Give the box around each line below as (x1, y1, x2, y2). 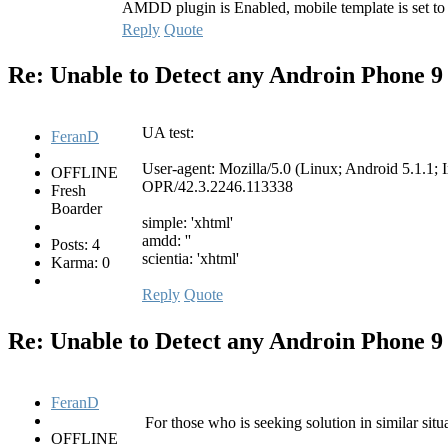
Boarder (51, 199, 102, 217)
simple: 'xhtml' (142, 213, 233, 231)
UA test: (142, 123, 194, 141)
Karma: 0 (51, 253, 110, 271)
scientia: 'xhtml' (142, 249, 239, 267)
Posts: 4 (51, 235, 100, 253)
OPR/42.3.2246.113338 (142, 177, 293, 195)
